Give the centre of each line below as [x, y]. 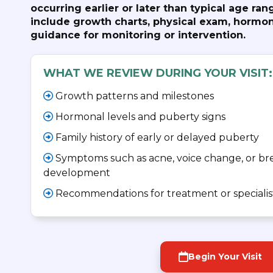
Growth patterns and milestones [133, 96]
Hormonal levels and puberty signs [139, 116]
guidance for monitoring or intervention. [138, 35]
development [77, 172]
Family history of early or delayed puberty [156, 137]
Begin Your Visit [225, 256]
